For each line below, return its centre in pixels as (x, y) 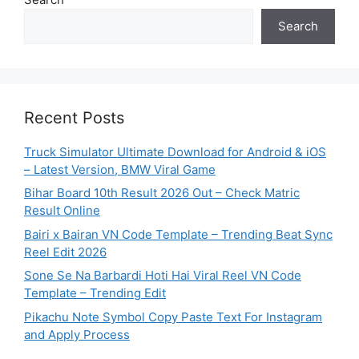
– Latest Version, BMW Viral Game (120, 169)
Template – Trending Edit (95, 293)
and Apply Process (77, 334)
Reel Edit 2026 (65, 252)
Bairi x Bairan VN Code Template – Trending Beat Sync (178, 234)
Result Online (62, 211)
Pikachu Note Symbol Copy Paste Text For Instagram (173, 317)
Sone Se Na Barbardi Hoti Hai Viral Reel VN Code (163, 276)
